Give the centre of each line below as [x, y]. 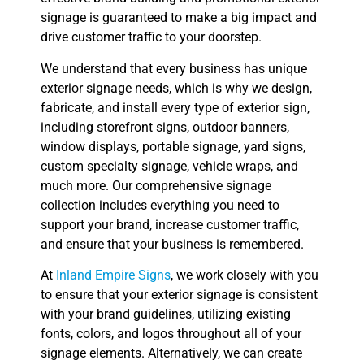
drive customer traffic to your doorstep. [151, 37]
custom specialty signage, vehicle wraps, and [169, 166]
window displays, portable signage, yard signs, [173, 146]
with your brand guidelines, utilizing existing [166, 314]
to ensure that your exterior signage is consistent [179, 295]
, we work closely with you [245, 275]
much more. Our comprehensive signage [156, 185]
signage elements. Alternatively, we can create [171, 353]
